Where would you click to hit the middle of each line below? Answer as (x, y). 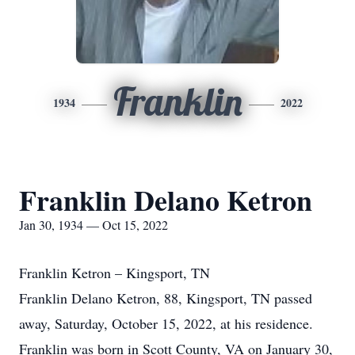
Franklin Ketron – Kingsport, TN (115, 273)
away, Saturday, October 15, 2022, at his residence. (166, 323)
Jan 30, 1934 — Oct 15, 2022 (94, 225)
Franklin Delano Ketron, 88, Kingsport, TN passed (166, 298)
